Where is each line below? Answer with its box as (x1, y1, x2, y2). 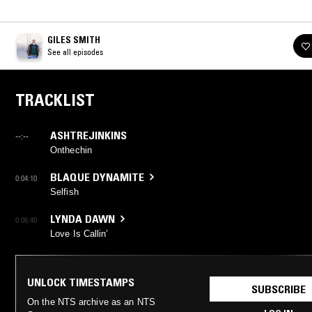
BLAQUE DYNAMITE (50, 169, 144, 184)
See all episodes (47, 46, 103, 57)
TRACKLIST (15, 89, 95, 110)
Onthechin (50, 144, 92, 155)
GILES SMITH (47, 33, 100, 45)
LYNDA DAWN (50, 211, 115, 226)
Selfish (50, 186, 79, 197)
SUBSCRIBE (251, 281, 306, 296)
